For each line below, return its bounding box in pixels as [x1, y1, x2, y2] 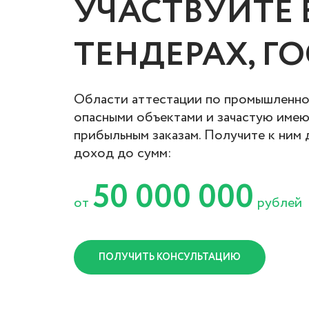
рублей [254, 193, 302, 213]
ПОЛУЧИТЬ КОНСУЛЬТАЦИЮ [99, 250, 241, 264]
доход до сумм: [74, 143, 172, 163]
